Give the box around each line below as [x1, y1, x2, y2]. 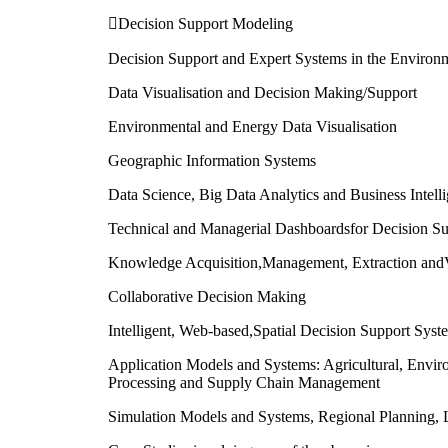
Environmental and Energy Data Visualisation [108, 117, 397, 135]
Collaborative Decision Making [108, 287, 306, 305]
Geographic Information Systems [108, 151, 316, 169]
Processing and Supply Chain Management [108, 373, 380, 391]
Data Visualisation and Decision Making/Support [108, 83, 417, 101]
